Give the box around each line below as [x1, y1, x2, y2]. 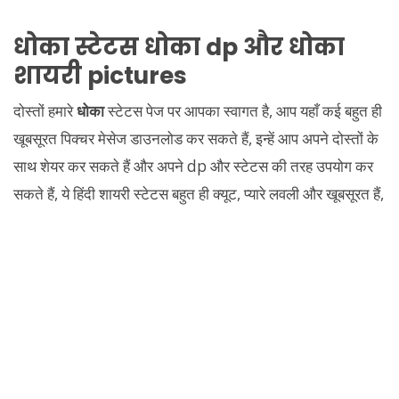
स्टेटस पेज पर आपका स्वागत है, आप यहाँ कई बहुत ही [104, 100, 382, 121]
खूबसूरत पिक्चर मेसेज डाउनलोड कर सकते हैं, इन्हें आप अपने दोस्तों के [13, 127, 379, 149]
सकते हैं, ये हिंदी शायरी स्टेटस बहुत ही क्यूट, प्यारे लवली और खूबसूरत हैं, [13, 183, 384, 204]
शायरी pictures [13, 59, 187, 92]
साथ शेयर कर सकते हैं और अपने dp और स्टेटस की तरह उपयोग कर [13, 155, 373, 176]
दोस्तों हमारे [13, 100, 77, 121]
